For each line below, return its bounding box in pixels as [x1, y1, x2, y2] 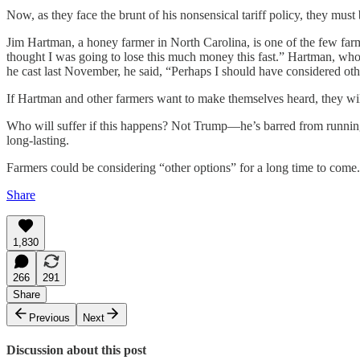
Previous [29, 311, 70, 324]
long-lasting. [6, 133, 69, 147]
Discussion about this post [6, 343, 146, 358]
